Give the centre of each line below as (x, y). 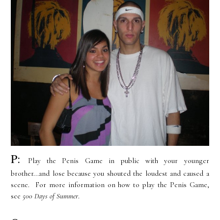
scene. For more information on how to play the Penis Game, (110, 185)
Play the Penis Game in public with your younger (118, 161)
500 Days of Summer (51, 196)
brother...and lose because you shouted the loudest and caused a (110, 174)
